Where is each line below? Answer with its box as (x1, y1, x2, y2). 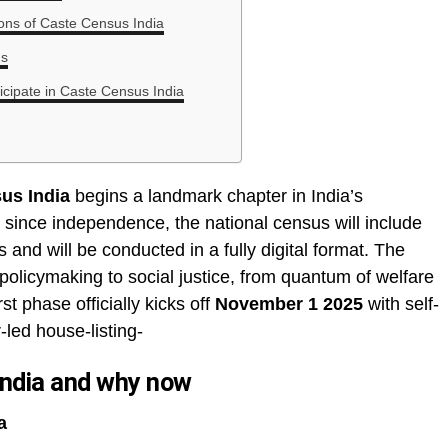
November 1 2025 (215, 293, 363, 314)
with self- (363, 293, 439, 314)
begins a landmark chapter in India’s (70, 185, 363, 206)
